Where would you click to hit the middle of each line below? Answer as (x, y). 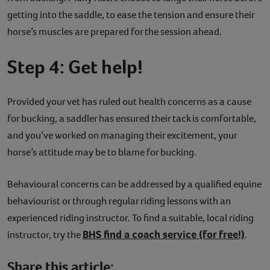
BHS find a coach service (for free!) (164, 234)
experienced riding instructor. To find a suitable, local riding (130, 218)
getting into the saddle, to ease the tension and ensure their (131, 14)
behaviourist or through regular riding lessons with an (119, 201)
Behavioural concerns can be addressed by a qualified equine (134, 184)
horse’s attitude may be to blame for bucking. (103, 152)
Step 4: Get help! (75, 67)
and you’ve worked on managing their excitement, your (122, 135)
